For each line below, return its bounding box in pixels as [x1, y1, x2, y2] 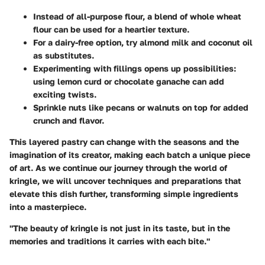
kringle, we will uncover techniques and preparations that [9, 176, 241, 186]
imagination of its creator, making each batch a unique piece [9, 150, 250, 160]
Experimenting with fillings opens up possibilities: [33, 63, 236, 74]
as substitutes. [33, 50, 94, 61]
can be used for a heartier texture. [51, 24, 189, 35]
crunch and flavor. [33, 115, 104, 126]
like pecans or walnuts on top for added [86, 102, 248, 113]
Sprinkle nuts [33, 102, 86, 113]
